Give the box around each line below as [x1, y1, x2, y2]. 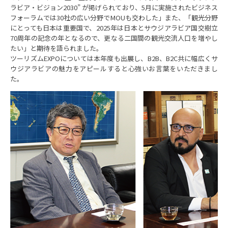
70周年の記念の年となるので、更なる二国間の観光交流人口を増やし [10, 33, 218, 43]
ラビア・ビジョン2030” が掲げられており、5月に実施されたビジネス [10, 3, 218, 12]
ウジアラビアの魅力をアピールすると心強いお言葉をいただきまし [10, 64, 218, 73]
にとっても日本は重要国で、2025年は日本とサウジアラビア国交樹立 [10, 23, 218, 33]
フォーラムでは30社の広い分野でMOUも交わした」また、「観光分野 [10, 13, 218, 22]
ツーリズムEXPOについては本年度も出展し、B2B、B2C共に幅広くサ [10, 53, 218, 63]
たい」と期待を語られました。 [10, 43, 103, 53]
